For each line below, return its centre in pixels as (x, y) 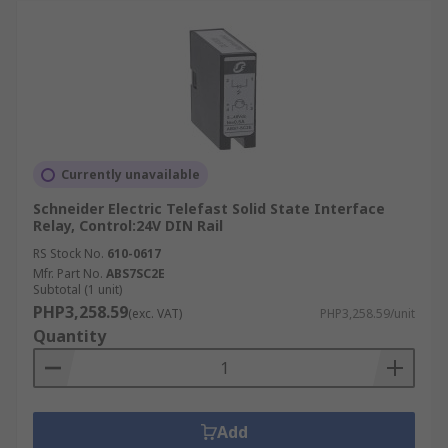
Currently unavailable (130, 174)
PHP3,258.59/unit (367, 313)
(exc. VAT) (155, 313)
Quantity (69, 336)
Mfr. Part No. (68, 273)
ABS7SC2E (135, 273)
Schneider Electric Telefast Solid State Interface (209, 208)
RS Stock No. (68, 253)
